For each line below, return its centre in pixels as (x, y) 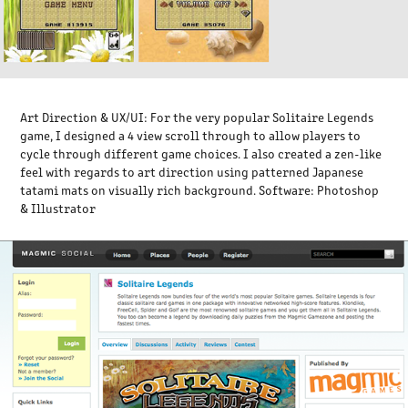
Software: (287, 190)
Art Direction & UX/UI (82, 117)
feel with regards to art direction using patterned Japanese (192, 172)
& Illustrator (58, 209)
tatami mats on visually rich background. (140, 190)
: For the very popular (209, 117)
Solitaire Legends (323, 117)
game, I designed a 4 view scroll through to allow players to (191, 136)
